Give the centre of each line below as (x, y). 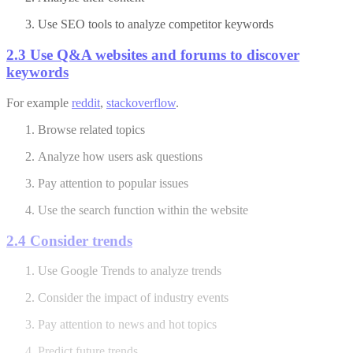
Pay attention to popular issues (113, 183)
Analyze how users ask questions (120, 156)
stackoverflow (141, 102)
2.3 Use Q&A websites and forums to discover (153, 55)
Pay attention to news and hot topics (127, 325)
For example (39, 102)
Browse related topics (91, 129)
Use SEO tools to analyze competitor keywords (156, 24)
